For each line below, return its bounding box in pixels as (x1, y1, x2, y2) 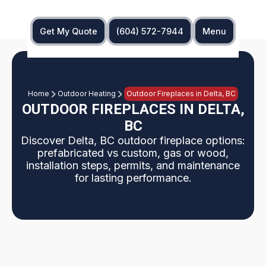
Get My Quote (40, 26, 97, 36)
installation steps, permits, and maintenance (26, 159, 240, 172)
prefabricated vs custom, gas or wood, (37, 147, 229, 159)
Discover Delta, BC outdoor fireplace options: (21, 134, 245, 147)
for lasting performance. (74, 172, 192, 184)
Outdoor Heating (58, 89, 116, 98)
